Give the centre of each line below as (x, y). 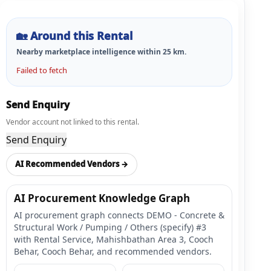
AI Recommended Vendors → (72, 164)
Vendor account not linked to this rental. (73, 122)
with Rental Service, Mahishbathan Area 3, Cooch (114, 239)
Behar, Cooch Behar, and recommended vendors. (113, 251)
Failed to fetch (42, 70)
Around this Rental (81, 35)
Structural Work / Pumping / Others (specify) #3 (110, 227)
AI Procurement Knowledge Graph (102, 198)
